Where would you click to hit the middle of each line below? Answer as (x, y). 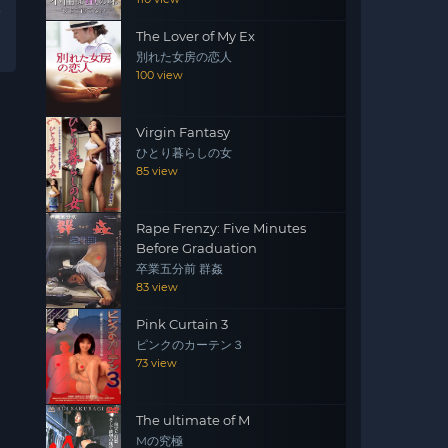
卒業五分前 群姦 (179, 269)
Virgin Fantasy (183, 132)
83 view (157, 287)
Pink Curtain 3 (182, 324)
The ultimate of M (193, 420)
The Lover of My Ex (195, 36)
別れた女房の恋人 (184, 57)
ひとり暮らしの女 (184, 153)
